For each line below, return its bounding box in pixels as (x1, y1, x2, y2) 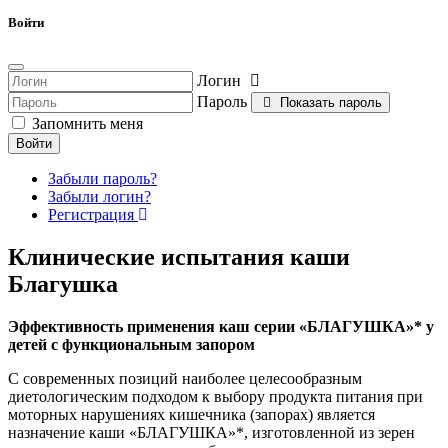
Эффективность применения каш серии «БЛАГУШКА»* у (8, 318, 434, 336)
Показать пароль (279, 95, 382, 111)
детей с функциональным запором (8, 336, 255, 354)
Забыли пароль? (48, 170, 157, 188)
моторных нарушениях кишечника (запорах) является (8, 406, 375, 424)
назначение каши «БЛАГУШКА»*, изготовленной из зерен (8, 424, 415, 442)
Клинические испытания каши (8, 244, 350, 271)
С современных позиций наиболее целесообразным (8, 370, 362, 388)
